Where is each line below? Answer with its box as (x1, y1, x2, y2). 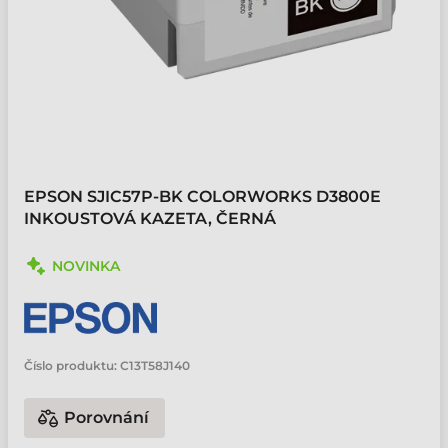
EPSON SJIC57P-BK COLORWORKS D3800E (24, 187, 381, 206)
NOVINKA (52, 257, 120, 275)
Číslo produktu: (24, 358, 117, 373)
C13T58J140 (120, 358, 190, 373)
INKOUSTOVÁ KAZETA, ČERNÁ (24, 209, 276, 228)
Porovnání (64, 408, 149, 427)
